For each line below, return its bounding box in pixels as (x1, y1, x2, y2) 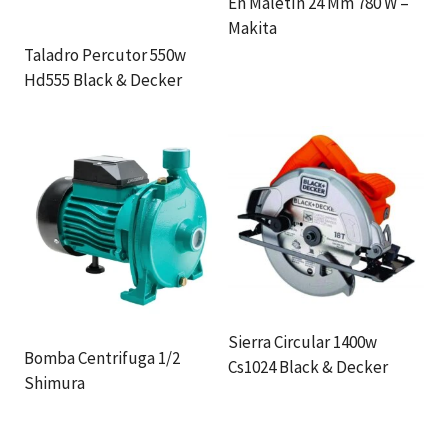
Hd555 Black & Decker (24, 69, 182, 91)
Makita (228, 16, 277, 39)
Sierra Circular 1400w (228, 331, 377, 354)
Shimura (24, 372, 85, 394)
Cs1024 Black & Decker (228, 356, 388, 379)
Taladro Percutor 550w (24, 44, 186, 66)
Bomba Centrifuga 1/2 (24, 347, 180, 369)
